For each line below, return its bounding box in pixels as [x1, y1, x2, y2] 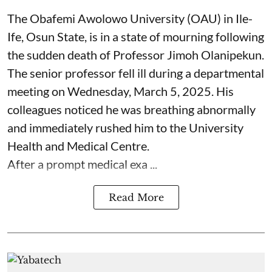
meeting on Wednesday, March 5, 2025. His [7, 84, 234, 98]
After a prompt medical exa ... [7, 157, 157, 171]
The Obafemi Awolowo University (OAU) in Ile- [7, 11, 253, 25]
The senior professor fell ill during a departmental [7, 66, 264, 80]
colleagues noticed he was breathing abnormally [7, 102, 256, 117]
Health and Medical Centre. [7, 138, 149, 153]
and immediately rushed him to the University [7, 120, 243, 135]
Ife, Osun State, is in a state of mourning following [7, 29, 264, 44]
